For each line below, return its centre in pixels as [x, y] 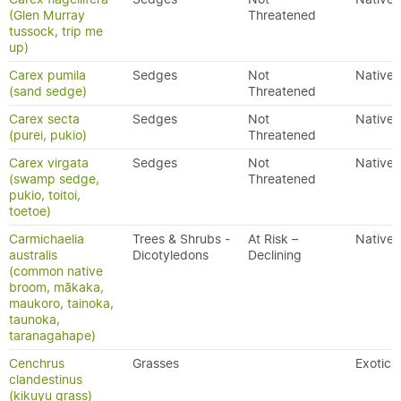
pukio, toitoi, [45, 195]
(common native [56, 271]
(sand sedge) [48, 91]
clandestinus [46, 380]
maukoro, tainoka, [61, 303]
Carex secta [44, 119]
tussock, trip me [56, 31]
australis [33, 255]
